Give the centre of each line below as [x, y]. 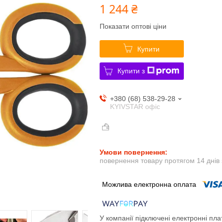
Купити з [131, 71]
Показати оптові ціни [133, 26]
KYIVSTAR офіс [135, 106]
